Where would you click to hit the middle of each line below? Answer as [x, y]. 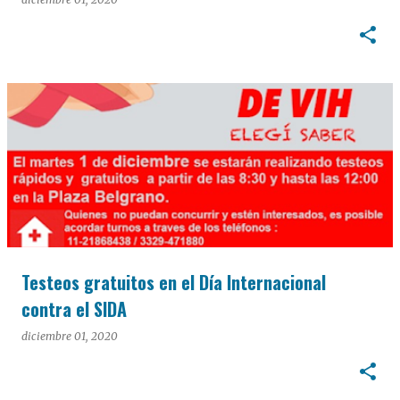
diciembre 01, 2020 [70, 336]
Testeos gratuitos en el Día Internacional [174, 282]
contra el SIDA [74, 309]
